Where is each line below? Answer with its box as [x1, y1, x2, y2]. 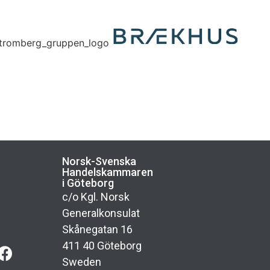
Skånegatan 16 [61, 222, 133, 236]
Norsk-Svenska [61, 154, 136, 168]
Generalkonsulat [61, 206, 140, 219]
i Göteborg [61, 176, 114, 189]
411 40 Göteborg [61, 239, 142, 252]
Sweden [61, 255, 101, 268]
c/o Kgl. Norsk [61, 190, 130, 203]
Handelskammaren [61, 165, 153, 178]
